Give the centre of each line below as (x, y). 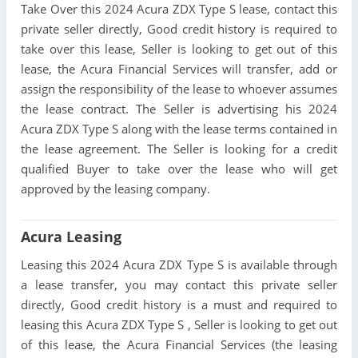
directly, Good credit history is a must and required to (179, 305)
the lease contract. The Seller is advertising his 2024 (179, 109)
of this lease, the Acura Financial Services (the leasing (179, 345)
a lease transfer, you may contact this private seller (179, 285)
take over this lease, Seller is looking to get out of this (179, 49)
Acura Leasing (71, 237)
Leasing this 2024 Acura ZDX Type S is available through (179, 265)
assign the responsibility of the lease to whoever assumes (179, 89)
